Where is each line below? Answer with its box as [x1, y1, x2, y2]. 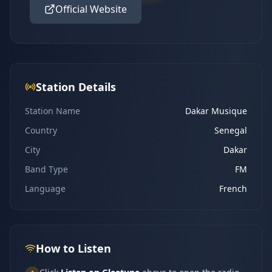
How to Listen [36, 241, 111, 256]
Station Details [36, 80, 116, 94]
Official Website [55, 2, 127, 16]
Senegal [214, 124, 247, 136]
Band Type [25, 163, 68, 175]
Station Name [25, 105, 80, 117]
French [219, 183, 247, 194]
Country [25, 124, 57, 136]
